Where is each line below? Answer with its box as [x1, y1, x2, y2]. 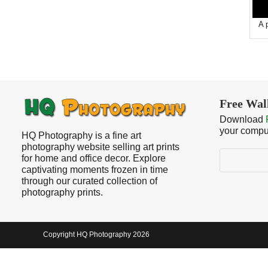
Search [219, 148, 249, 159]
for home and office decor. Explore [22, 153, 166, 163]
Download [220, 114, 266, 124]
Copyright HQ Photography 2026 [43, 230, 150, 239]
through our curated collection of [22, 176, 157, 186]
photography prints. [22, 187, 103, 197]
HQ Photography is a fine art [22, 130, 141, 141]
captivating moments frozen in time [22, 165, 168, 175]
